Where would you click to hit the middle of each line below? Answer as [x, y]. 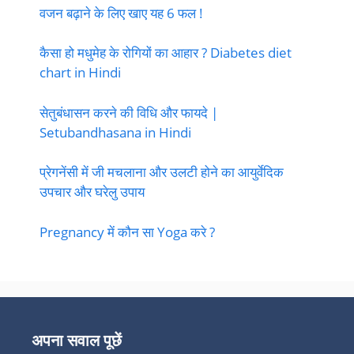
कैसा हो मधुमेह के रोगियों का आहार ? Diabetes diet [166, 53]
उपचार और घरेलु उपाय [92, 192]
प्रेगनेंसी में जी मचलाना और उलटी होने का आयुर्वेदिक [162, 172]
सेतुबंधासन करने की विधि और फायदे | [129, 112]
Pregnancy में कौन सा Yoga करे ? [127, 232]
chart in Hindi [80, 73]
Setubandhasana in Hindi [115, 132]
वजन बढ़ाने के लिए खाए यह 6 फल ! [121, 13]
